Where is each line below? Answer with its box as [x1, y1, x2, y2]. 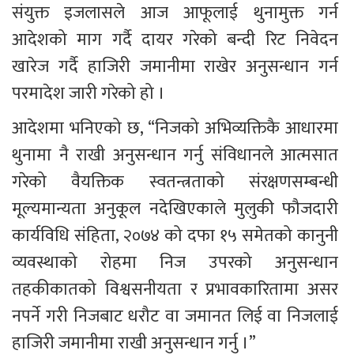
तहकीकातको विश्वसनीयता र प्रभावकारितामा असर [12, 275, 342, 305]
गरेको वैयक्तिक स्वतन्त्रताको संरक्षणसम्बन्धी [12, 168, 342, 198]
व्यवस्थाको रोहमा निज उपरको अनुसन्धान [12, 248, 342, 278]
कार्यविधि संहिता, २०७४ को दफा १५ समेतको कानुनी [12, 221, 342, 251]
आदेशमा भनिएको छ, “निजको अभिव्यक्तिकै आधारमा [12, 114, 342, 144]
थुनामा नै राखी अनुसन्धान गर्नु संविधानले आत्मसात [12, 141, 342, 171]
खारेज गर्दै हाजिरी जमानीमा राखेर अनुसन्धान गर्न [12, 52, 342, 82]
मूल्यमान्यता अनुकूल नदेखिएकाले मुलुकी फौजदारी [12, 194, 342, 224]
